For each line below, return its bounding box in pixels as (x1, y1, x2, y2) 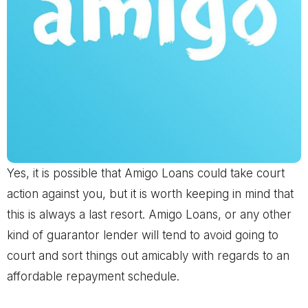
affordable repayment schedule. (7, 269, 179, 283)
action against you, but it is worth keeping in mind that (7, 187, 294, 201)
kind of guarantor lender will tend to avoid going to (7, 228, 278, 242)
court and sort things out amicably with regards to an (7, 249, 289, 263)
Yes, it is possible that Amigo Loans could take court (7, 166, 285, 180)
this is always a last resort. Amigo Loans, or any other (7, 208, 291, 221)
